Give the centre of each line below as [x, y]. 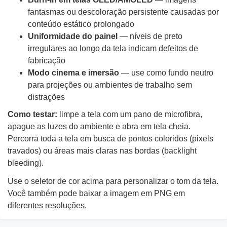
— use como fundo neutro [166, 73]
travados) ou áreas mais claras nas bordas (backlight [102, 151]
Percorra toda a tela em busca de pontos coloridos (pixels [110, 139]
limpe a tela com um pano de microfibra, [130, 114]
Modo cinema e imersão [73, 73]
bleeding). [26, 163]
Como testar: [32, 114]
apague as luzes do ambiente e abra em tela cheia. [99, 126]
